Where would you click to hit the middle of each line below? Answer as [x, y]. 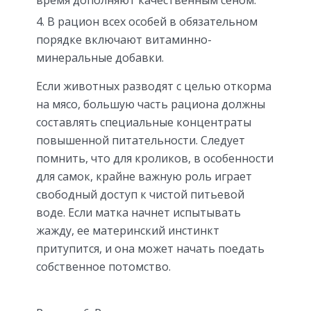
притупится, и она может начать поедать [150, 248]
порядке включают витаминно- [124, 39]
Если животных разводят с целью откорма [154, 86]
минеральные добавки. [100, 57]
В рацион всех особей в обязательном [152, 21]
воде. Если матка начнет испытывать [138, 212]
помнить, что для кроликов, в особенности [155, 158]
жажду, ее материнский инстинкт [128, 230]
